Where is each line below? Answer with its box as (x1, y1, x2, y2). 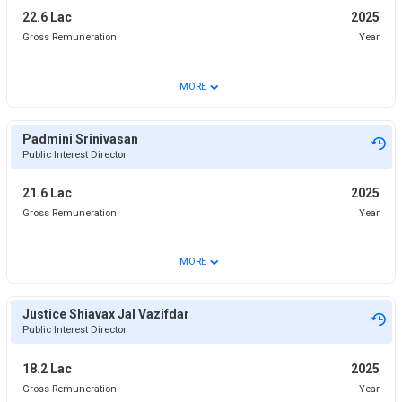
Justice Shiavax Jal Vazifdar (22, 307, 189, 322)
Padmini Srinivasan (22, 131, 138, 146)
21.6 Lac (22, 186, 72, 201)
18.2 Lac (22, 361, 72, 376)
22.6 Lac (22, 10, 72, 25)
